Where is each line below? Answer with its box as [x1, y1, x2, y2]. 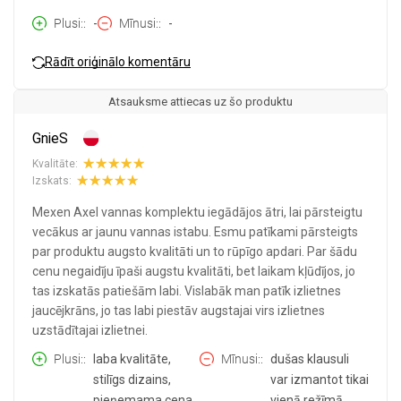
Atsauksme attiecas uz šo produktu [108, 95, 293, 109]
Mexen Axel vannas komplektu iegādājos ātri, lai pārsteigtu [32, 205, 363, 220]
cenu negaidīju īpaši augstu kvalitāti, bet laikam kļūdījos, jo [32, 264, 355, 279]
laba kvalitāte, [93, 352, 171, 367]
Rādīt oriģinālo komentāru [45, 54, 191, 69]
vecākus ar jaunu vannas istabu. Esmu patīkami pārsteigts [32, 225, 358, 240]
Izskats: [32, 174, 72, 187]
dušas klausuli [269, 352, 349, 367]
